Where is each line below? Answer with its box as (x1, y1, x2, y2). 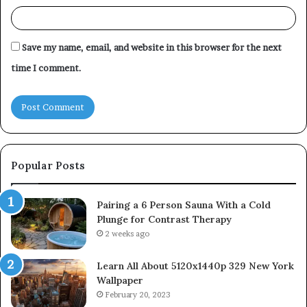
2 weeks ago (105, 228, 149, 238)
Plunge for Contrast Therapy (97, 212, 232, 225)
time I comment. (11, 62, 82, 73)
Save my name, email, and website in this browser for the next (22, 41, 282, 53)
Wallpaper (97, 273, 143, 286)
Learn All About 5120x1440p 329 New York (97, 259, 294, 272)
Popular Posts (11, 158, 85, 172)
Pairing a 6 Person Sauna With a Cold (97, 198, 271, 211)
